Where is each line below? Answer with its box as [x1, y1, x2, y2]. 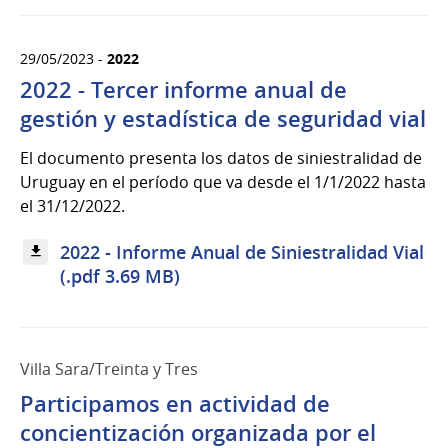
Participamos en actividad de [20, 388, 330, 419]
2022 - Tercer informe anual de [20, 74, 347, 105]
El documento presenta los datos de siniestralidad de [20, 146, 422, 169]
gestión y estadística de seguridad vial [20, 103, 426, 134]
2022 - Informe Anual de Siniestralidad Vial [60, 240, 425, 265]
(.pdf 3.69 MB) [60, 264, 181, 289]
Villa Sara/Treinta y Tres [20, 357, 198, 380]
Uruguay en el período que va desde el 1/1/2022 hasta [20, 170, 426, 193]
